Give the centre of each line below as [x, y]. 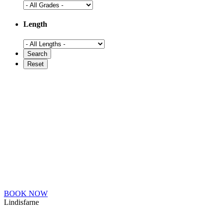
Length [35, 24]
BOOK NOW [26, 194]
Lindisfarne [21, 202]
